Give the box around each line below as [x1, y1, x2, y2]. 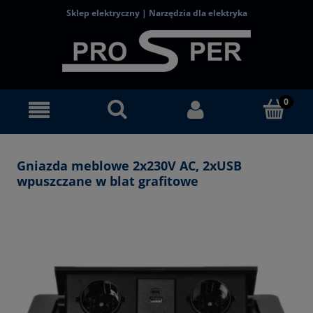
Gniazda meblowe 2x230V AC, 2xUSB [17, 157, 242, 174]
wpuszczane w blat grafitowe [17, 173, 198, 189]
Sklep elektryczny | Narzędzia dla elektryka [66, 7, 247, 19]
